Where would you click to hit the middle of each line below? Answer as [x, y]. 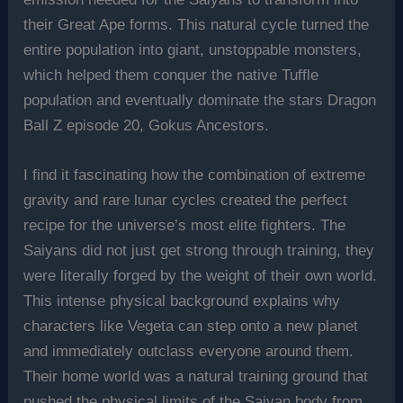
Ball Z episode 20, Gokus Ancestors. [147, 125]
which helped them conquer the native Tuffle [171, 75]
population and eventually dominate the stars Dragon [200, 100]
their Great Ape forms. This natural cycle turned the [197, 24]
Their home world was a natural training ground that [196, 376]
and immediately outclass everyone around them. [189, 351]
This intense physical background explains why [182, 300]
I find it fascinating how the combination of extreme [195, 175]
